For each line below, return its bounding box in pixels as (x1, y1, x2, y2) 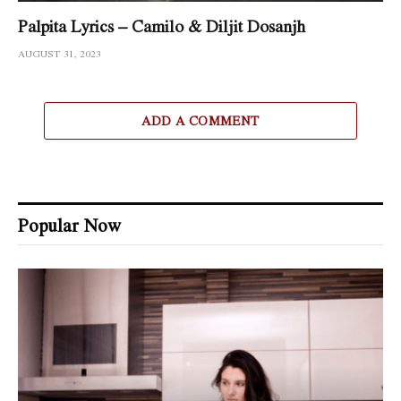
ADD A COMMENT (141, 110, 260, 130)
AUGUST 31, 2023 (18, 46, 101, 61)
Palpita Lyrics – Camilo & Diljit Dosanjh (18, 13, 305, 38)
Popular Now (18, 210, 121, 238)
